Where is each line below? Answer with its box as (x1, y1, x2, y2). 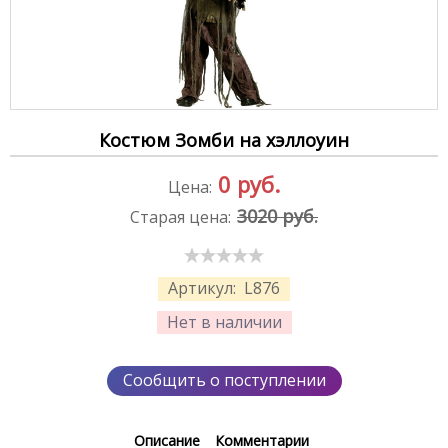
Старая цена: (130, 205, 231, 228)
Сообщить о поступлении (122, 369, 326, 392)
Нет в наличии (166, 310, 282, 333)
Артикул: (168, 277, 240, 300)
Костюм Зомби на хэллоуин (99, 127, 349, 152)
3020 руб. (237, 203, 318, 228)
